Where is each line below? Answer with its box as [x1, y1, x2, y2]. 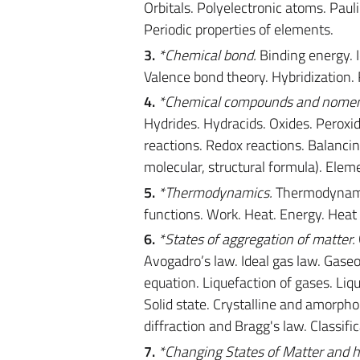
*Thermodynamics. [157, 181, 272, 203]
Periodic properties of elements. [143, 18, 333, 40]
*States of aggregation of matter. [157, 228, 355, 250]
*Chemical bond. [157, 43, 256, 66]
